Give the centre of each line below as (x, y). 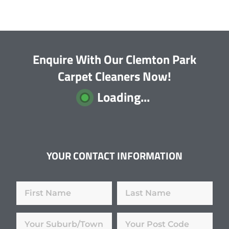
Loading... (123, 97)
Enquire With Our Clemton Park (114, 60)
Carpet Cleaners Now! (114, 76)
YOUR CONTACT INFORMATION (114, 156)
